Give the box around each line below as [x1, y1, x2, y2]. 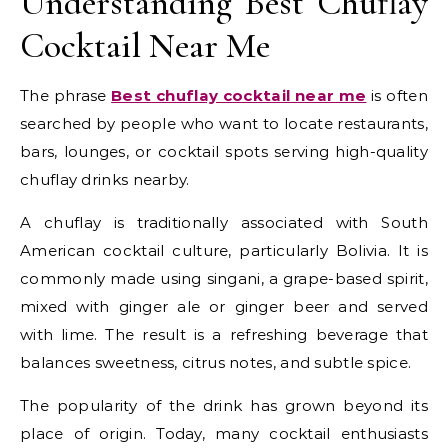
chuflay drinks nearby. [20, 170, 190, 190]
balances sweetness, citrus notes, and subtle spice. [20, 353, 412, 373]
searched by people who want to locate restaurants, [20, 114, 428, 134]
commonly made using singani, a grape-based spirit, [20, 269, 428, 289]
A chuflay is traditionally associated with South [20, 213, 428, 233]
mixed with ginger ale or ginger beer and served [20, 297, 428, 317]
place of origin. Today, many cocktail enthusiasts [20, 424, 428, 444]
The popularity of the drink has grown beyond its [20, 396, 428, 416]
